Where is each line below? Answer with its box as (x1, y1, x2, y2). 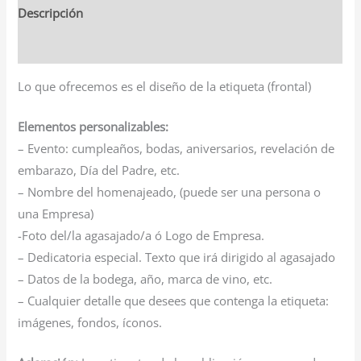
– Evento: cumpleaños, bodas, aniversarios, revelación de (18, 139, 335, 156)
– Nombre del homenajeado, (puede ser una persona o (18, 183, 322, 200)
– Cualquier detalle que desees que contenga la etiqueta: (18, 292, 330, 309)
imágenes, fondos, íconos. (18, 313, 163, 330)
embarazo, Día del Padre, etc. (18, 161, 180, 178)
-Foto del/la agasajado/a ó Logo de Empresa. (18, 226, 265, 243)
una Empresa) (18, 205, 94, 222)
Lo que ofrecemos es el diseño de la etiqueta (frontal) (18, 77, 312, 94)
